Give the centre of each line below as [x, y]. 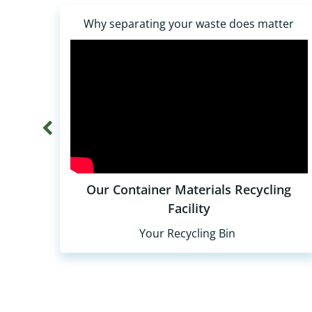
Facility [189, 208]
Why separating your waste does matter [189, 24]
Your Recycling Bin [189, 233]
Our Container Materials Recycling [189, 189]
